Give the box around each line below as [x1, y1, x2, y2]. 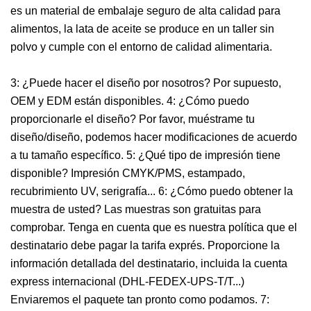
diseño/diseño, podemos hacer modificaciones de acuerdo [10, 131, 297, 143]
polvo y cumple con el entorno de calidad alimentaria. [10, 40, 272, 53]
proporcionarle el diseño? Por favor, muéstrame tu [10, 112, 255, 125]
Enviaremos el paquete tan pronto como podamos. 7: [10, 293, 269, 305]
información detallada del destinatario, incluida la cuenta [10, 257, 287, 269]
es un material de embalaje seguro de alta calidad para [10, 4, 280, 17]
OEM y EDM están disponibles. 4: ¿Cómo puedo [10, 94, 249, 107]
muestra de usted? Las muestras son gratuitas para [10, 203, 261, 215]
